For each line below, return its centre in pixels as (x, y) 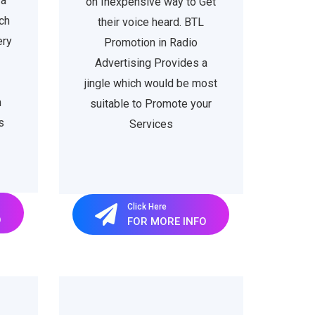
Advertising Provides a (151, 63)
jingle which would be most (151, 83)
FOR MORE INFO (167, 221)
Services (151, 124)
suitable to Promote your (151, 104)
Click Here (147, 206)
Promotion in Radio (151, 43)
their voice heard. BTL (151, 22)
